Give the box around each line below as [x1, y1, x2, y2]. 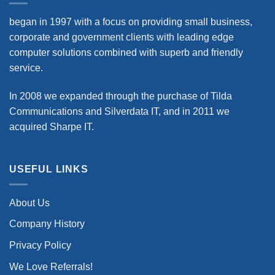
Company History [9, 219, 85, 230]
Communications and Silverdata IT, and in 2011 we [9, 106, 230, 117]
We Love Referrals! [9, 261, 93, 272]
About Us [9, 197, 50, 208]
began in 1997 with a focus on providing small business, [9, 16, 252, 27]
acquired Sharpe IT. [9, 121, 94, 132]
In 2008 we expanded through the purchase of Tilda [9, 90, 232, 101]
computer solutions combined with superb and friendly [9, 47, 243, 58]
